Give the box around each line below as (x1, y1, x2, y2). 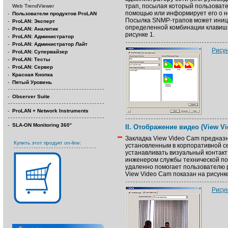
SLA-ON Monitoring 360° (12, 122, 72, 128)
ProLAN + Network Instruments (12, 108, 89, 113)
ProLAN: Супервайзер (12, 49, 68, 54)
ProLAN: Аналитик (12, 26, 58, 32)
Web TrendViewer (12, 3, 54, 9)
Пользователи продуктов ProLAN (12, 11, 97, 16)
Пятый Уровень (12, 79, 52, 85)
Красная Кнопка (12, 72, 53, 77)
